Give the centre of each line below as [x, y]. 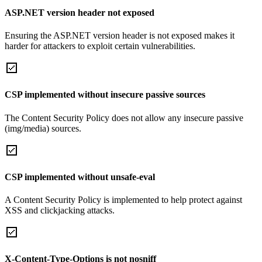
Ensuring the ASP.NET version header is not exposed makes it [120, 36]
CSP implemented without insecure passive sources [105, 95]
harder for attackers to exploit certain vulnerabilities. [100, 46]
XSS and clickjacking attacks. [60, 211]
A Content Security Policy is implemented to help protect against [123, 200]
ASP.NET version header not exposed [80, 12]
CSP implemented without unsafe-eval [80, 177]
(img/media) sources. [43, 128]
